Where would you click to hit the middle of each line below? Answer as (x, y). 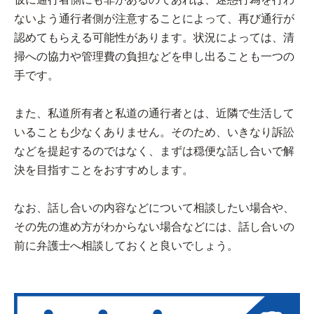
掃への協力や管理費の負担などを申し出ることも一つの (154, 56)
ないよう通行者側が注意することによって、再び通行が (154, 18)
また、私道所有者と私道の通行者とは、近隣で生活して (154, 113)
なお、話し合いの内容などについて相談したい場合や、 (154, 207)
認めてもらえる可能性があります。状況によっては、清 (154, 37)
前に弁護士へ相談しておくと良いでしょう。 (126, 245)
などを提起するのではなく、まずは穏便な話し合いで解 (154, 151)
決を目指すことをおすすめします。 (104, 170)
